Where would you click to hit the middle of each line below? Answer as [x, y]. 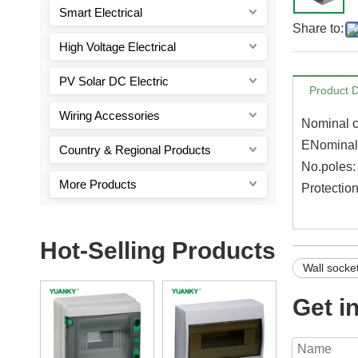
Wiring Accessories [109, 115]
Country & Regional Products [135, 149]
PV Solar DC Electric [114, 81]
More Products [98, 184]
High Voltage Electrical [117, 46]
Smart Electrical [101, 12]
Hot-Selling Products [158, 250]
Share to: [318, 28]
